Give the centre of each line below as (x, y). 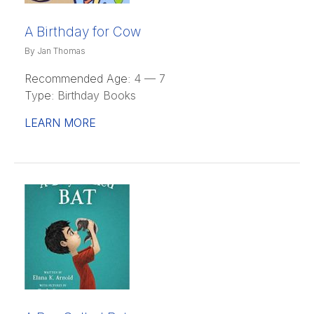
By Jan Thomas (55, 50)
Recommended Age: (77, 78)
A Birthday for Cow (83, 32)
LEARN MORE (60, 122)
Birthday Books (95, 95)
